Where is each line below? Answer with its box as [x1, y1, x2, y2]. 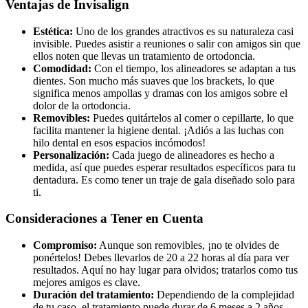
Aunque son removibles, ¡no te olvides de [97, 239, 279, 252]
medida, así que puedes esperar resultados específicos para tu [33, 161, 296, 173]
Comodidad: [33, 62, 91, 74]
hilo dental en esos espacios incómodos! [33, 136, 206, 148]
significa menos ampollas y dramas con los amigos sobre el [33, 87, 287, 99]
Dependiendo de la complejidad [154, 289, 294, 301]
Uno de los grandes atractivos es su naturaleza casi [73, 25, 294, 37]
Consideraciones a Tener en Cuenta [5, 211, 203, 226]
